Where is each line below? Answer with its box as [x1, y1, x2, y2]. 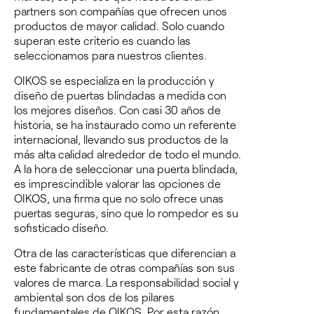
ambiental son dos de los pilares [14, 289, 175, 303]
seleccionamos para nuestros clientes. [14, 48, 207, 62]
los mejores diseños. [14, 102, 116, 116]
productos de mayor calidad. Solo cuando [14, 18, 224, 32]
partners [14, 4, 59, 18]
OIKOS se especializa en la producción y [14, 73, 214, 87]
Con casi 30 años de [116, 102, 221, 116]
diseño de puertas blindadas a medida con [14, 88, 226, 102]
